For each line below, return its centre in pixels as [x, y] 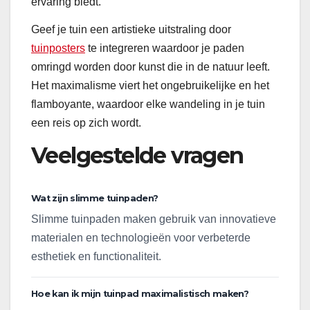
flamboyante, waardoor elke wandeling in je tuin [148, 104]
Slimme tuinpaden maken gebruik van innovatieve [154, 219]
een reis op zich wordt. [86, 122]
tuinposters [58, 48]
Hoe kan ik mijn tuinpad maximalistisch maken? [140, 293]
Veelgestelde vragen [137, 155]
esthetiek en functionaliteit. [96, 256]
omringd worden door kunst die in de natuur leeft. [151, 66]
